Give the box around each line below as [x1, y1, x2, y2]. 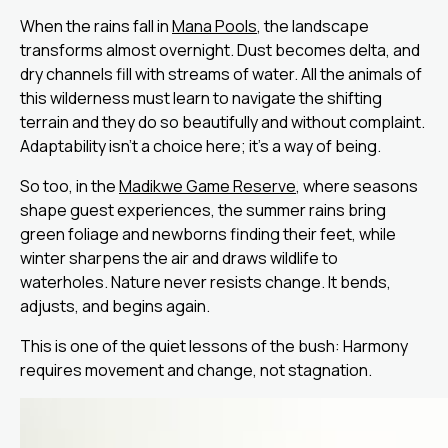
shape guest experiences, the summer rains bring [20, 199, 386, 221]
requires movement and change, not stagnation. [20, 359, 372, 381]
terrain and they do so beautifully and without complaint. [20, 111, 425, 133]
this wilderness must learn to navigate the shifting [20, 87, 382, 109]
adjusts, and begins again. [20, 295, 210, 317]
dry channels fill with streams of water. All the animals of [20, 63, 422, 85]
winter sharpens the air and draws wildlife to [20, 247, 338, 269]
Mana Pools [172, 15, 257, 37]
